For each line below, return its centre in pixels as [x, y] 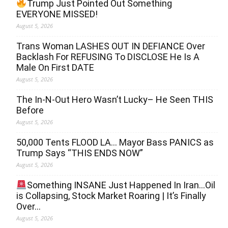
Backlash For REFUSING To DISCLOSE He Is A [108, 57]
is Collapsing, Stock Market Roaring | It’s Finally [111, 196]
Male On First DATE [55, 68]
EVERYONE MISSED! [57, 14]
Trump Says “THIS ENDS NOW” [80, 153]
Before [30, 110]
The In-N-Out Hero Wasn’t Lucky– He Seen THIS [115, 100]
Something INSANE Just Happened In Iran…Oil [121, 185]
